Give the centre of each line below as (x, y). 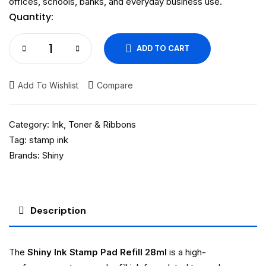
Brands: (26, 156)
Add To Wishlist (48, 85)
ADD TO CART (163, 49)
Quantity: (31, 17)
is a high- (186, 252)
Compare (115, 85)
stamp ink (49, 140)
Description (58, 211)
